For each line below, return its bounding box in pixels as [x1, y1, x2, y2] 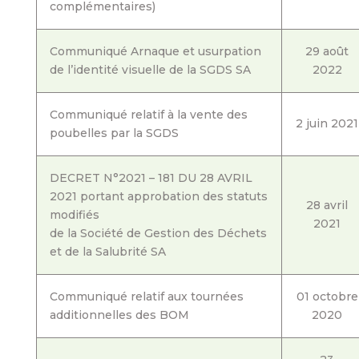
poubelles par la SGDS [49, 126, 179, 140]
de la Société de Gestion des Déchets [49, 226, 267, 240]
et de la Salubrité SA [49, 244, 166, 259]
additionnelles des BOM [49, 308, 189, 322]
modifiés [49, 208, 99, 222]
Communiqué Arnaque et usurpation [49, 44, 261, 58]
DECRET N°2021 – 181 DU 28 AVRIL [49, 171, 252, 185]
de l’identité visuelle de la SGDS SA [49, 63, 251, 77]
